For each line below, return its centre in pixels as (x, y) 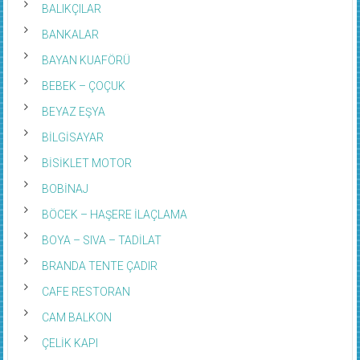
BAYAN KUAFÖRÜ (86, 61)
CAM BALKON (76, 318)
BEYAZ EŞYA (73, 112)
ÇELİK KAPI (70, 344)
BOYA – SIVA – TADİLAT (101, 241)
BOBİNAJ (65, 189)
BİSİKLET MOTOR (86, 164)
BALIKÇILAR (71, 9)
